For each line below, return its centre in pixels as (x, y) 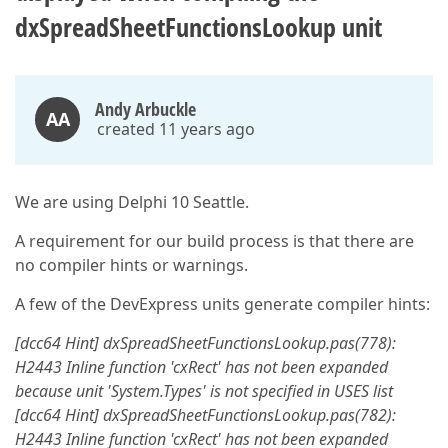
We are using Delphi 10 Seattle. (132, 202)
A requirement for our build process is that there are (214, 241)
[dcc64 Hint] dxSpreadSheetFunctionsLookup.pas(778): (205, 343)
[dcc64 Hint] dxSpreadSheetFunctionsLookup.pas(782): (205, 415)
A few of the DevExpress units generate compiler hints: (222, 304)
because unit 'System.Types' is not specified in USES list (204, 391)
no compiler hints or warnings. (131, 265)
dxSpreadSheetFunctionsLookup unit (198, 27)
